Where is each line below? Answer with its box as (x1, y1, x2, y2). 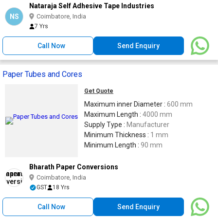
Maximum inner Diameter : (84, 100, 167, 108)
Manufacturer (127, 121, 169, 128)
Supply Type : (84, 121, 127, 128)
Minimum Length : (84, 141, 141, 149)
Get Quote (84, 88, 113, 94)
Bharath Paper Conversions (29, 163, 118, 171)
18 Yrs (53, 184, 70, 191)
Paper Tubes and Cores (2, 70, 82, 79)
